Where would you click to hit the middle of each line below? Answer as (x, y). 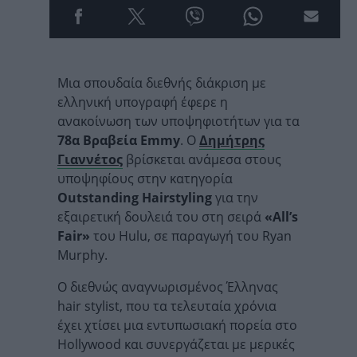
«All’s (281, 217)
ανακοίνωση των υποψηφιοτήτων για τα (178, 121)
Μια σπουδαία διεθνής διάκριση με (162, 83)
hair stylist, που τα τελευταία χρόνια (167, 306)
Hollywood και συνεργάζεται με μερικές (176, 344)
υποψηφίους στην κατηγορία (145, 178)
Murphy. (82, 255)
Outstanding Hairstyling (135, 198)
